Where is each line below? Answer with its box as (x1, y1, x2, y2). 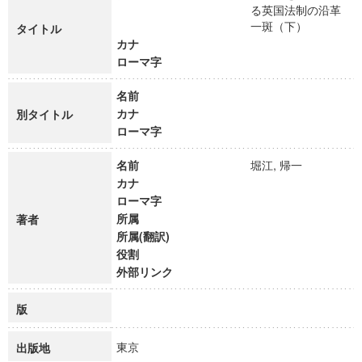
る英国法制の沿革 (250, 2, 341, 18)
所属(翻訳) (116, 228, 170, 244)
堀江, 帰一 (250, 157, 317, 173)
